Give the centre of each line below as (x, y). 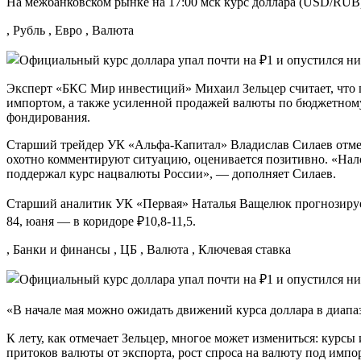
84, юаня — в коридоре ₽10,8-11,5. (101, 221)
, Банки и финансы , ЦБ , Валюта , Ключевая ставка (149, 249)
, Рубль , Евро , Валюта (70, 30)
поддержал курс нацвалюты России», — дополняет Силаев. (171, 173)
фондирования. (48, 117)
